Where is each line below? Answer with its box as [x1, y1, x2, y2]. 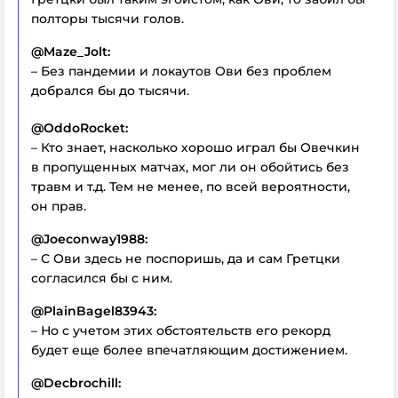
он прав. [31, 197, 86, 214]
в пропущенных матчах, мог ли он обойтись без [31, 158, 349, 175]
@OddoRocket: [31, 119, 128, 136]
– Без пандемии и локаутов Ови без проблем [31, 62, 331, 79]
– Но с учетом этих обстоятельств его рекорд [31, 322, 330, 338]
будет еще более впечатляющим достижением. [31, 341, 347, 358]
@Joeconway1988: [31, 230, 147, 247]
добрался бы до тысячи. [31, 82, 189, 99]
